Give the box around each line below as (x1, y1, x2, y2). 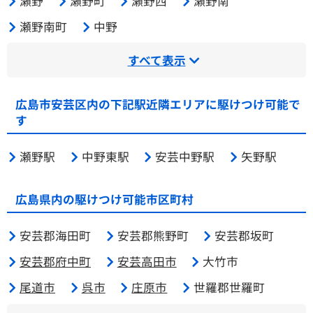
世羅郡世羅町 (194, 279, 265, 296)
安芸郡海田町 (20, 226, 91, 244)
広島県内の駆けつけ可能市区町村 (15, 190, 194, 208)
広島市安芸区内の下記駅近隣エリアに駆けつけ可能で (15, 95, 300, 112)
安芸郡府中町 (20, 252, 91, 270)
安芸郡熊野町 (117, 226, 189, 244)
